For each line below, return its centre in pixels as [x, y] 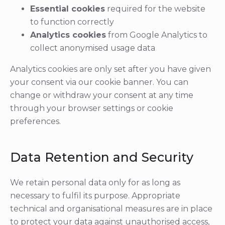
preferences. [35, 121]
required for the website [155, 9]
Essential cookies [68, 9]
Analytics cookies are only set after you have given [110, 69]
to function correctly [72, 22]
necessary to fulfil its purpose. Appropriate [95, 196]
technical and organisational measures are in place [111, 209]
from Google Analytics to [157, 35]
